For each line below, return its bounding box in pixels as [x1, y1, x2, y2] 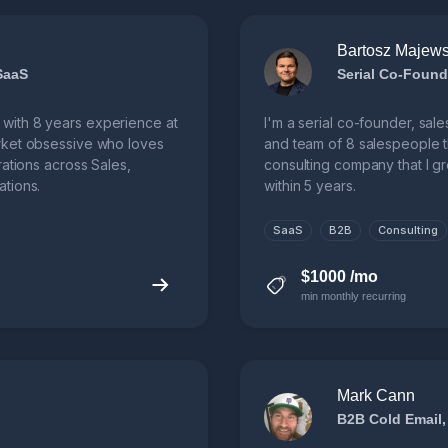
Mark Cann [337, 387, 415, 405]
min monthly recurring [301, 290, 406, 303]
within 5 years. [264, 177, 356, 195]
